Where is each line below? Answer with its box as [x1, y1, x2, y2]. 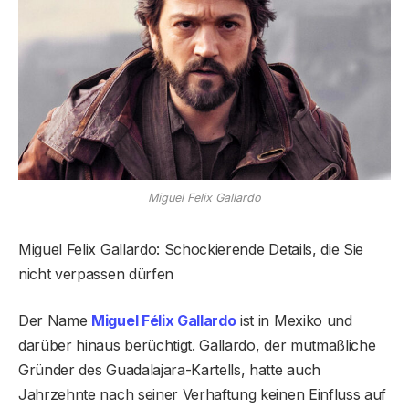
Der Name [18, 310, 92, 330]
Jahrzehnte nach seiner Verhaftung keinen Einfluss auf [18, 384, 387, 404]
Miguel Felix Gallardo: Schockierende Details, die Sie [18, 239, 364, 258]
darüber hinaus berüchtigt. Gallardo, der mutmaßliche [18, 335, 376, 354]
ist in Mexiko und [236, 310, 352, 330]
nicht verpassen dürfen [18, 264, 173, 283]
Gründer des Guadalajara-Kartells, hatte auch [18, 360, 320, 379]
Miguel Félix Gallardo [91, 310, 236, 330]
